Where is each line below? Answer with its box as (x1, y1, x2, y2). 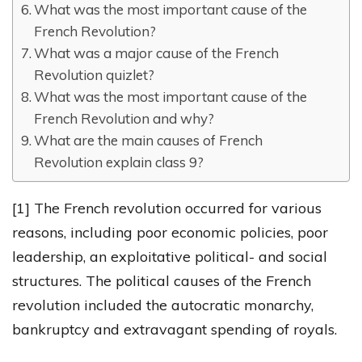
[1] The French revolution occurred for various (12, 199, 322, 218)
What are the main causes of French (34, 132, 263, 149)
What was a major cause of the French (34, 44, 280, 62)
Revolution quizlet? (34, 66, 155, 84)
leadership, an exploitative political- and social (12, 247, 327, 267)
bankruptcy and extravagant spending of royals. (12, 320, 337, 339)
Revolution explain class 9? (34, 154, 204, 171)
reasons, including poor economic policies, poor (12, 223, 328, 242)
